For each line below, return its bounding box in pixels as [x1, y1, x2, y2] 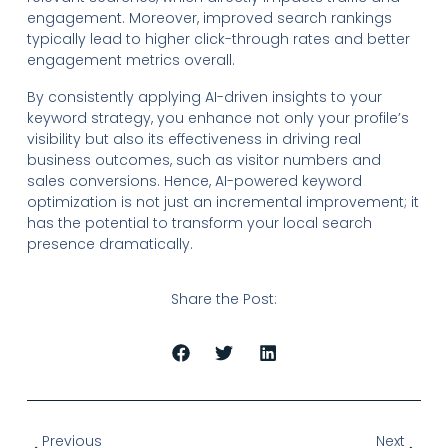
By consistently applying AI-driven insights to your [26, 86, 382, 107]
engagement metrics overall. [26, 49, 235, 70]
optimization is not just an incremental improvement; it [26, 191, 419, 212]
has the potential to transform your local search [26, 212, 372, 233]
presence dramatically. [26, 233, 193, 254]
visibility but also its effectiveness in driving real [26, 128, 361, 149]
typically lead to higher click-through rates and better [26, 28, 410, 49]
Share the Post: [171, 289, 277, 310]
